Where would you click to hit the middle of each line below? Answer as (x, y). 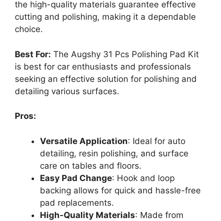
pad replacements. (77, 203)
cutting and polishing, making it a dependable (105, 17)
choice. (29, 29)
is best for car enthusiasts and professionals (103, 66)
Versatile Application (84, 141)
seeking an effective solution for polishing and (106, 79)
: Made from (159, 215)
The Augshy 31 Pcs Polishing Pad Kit (125, 54)
